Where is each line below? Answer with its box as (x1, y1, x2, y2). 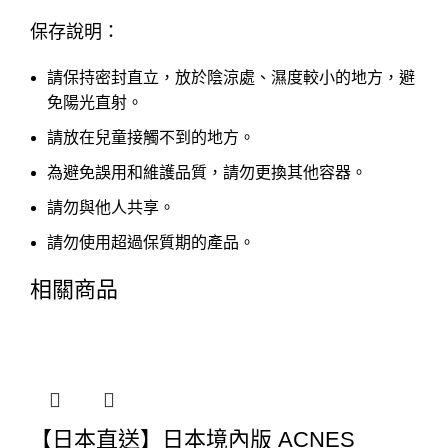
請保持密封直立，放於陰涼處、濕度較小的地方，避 (47, 69, 415, 87)
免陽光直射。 (47, 94, 143, 112)
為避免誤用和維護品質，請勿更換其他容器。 (47, 164, 367, 182)
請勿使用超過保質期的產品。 (47, 234, 255, 252)
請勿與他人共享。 (47, 199, 175, 217)
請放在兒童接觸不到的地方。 (47, 129, 255, 147)
